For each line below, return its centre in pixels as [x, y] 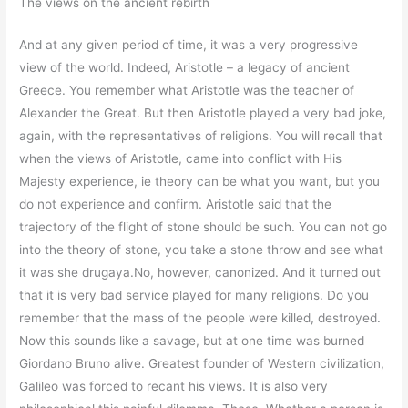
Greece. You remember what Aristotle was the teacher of [187, 91]
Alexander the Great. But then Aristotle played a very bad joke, [203, 113]
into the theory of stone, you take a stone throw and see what [202, 250]
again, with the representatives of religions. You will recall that [201, 136]
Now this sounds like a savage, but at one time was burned [192, 341]
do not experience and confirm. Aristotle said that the [176, 204]
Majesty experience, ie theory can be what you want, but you [200, 182]
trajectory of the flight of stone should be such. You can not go [204, 227]
